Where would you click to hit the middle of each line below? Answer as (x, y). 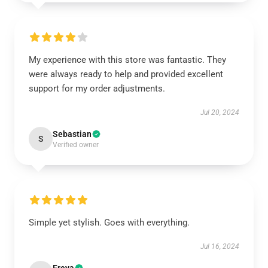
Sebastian (72, 134)
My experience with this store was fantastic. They (127, 60)
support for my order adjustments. (97, 89)
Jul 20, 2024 (220, 112)
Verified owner (76, 145)
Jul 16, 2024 (220, 246)
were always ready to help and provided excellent (126, 74)
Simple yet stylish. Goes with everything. (109, 223)
